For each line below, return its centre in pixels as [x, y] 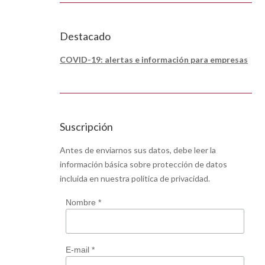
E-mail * [80, 250]
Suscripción [86, 127]
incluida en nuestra [96, 178]
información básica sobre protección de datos [143, 164]
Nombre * [83, 202]
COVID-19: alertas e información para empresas [154, 59]
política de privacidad [170, 178]
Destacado [85, 36]
